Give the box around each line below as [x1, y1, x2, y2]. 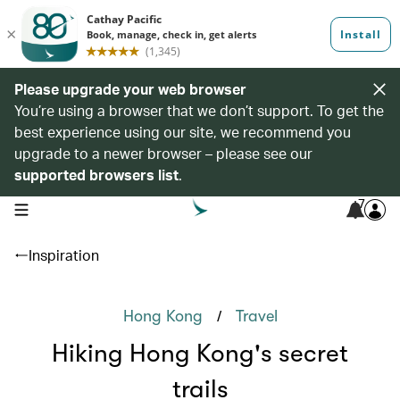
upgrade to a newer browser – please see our [14, 144, 312, 162]
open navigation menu [13, 201, 127, 215]
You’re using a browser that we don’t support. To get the [14, 101, 384, 120]
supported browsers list [14, 165, 179, 184]
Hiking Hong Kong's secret [52, 339, 348, 368]
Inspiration [29, 246, 99, 264]
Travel [235, 307, 278, 325]
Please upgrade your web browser [14, 79, 246, 98]
